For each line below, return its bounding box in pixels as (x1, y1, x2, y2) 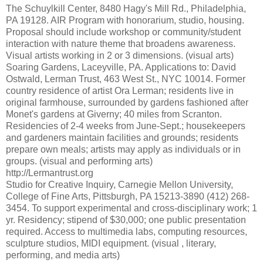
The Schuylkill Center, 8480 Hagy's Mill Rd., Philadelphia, (6, 4, 246, 14)
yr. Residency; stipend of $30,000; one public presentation (6, 215, 246, 225)
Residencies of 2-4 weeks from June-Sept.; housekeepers (6, 121, 245, 131)
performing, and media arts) (6, 250, 120, 261)
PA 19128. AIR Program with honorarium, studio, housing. (6, 15, 244, 26)
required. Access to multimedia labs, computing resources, (6, 227, 247, 237)
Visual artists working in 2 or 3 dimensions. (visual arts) (6, 50, 234, 61)
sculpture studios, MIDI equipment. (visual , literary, (6, 238, 216, 249)
